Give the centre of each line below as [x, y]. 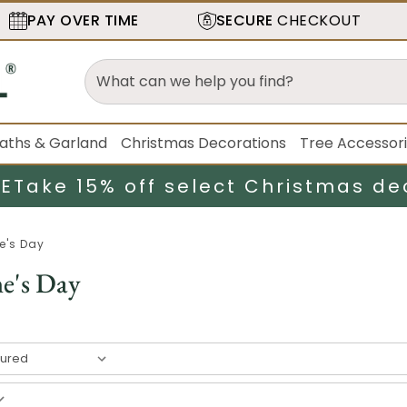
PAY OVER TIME [83, 20]
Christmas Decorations [204, 143]
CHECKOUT [317, 20]
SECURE [244, 20]
